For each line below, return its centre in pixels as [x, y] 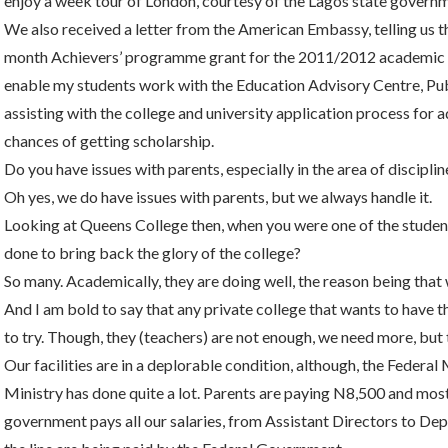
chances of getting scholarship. [109, 140]
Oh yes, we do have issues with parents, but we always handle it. [218, 196]
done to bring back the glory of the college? [152, 252]
